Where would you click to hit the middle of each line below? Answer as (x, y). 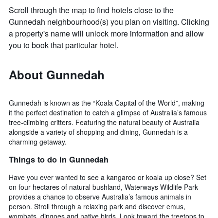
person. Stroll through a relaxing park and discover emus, (97, 206)
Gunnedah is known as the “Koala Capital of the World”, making (107, 103)
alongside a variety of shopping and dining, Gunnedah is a (98, 132)
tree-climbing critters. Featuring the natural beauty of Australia (104, 122)
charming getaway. (38, 142)
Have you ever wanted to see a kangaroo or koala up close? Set (108, 177)
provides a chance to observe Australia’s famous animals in (100, 196)
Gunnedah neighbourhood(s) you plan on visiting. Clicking (109, 22)
